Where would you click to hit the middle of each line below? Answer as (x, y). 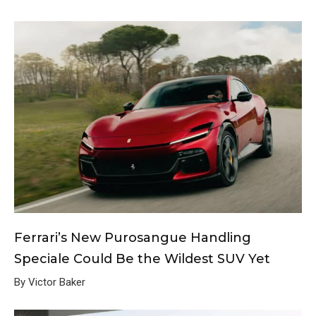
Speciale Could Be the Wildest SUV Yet (142, 259)
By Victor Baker (50, 282)
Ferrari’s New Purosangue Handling (133, 237)
